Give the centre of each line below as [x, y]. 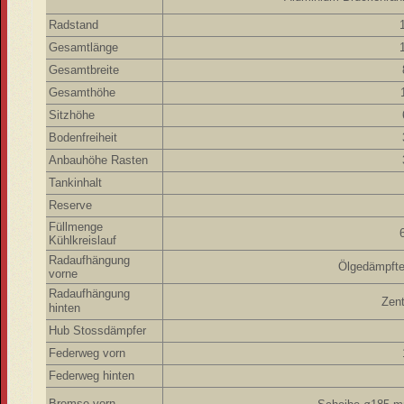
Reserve [70, 205]
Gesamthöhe [82, 92]
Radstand [73, 24]
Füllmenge [75, 226]
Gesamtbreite [83, 69]
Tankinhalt [75, 182]
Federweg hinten [91, 375]
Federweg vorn [87, 353]
